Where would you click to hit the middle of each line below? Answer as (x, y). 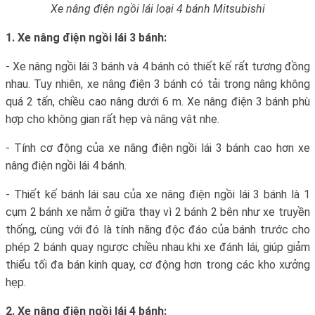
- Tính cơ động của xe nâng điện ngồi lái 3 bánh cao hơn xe (158, 148)
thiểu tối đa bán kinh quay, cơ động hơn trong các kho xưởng (158, 264)
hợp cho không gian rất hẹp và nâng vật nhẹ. (112, 119)
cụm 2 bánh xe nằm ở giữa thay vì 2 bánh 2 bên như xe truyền (158, 212)
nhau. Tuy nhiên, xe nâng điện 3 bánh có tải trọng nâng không (158, 84)
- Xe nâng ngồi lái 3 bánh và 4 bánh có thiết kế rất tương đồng (158, 66)
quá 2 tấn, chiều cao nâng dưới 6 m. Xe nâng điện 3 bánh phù (158, 101)
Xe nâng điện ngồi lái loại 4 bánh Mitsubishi (158, 8)
